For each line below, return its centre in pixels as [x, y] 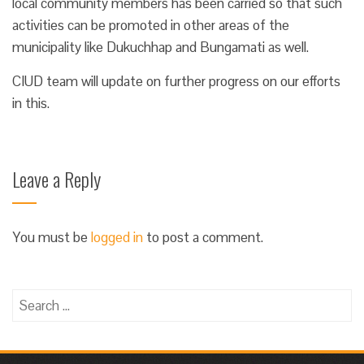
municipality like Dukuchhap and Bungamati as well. [160, 48]
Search [31, 299]
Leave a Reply [56, 179]
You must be [52, 238]
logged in [117, 238]
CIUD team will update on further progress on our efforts [176, 82]
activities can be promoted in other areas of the [151, 26]
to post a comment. [203, 238]
